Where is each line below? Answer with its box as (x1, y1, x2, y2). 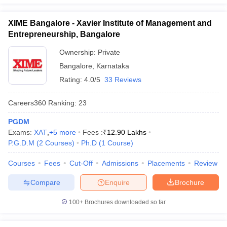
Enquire (105, 178, 130, 186)
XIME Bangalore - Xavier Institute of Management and (8, 19, 212, 27)
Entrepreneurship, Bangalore (8, 30, 120, 39)
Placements (147, 159, 185, 167)
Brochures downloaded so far (83, 199, 166, 206)
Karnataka (96, 62, 129, 70)
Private (98, 48, 120, 56)
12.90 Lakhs (107, 128, 146, 136)
